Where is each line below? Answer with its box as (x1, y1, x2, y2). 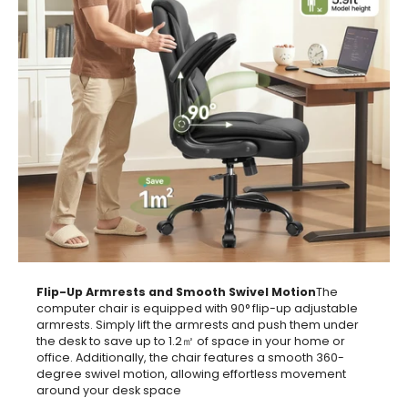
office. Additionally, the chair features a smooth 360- (36, 349, 344, 365)
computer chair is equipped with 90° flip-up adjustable (36, 300, 358, 316)
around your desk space (36, 382, 181, 398)
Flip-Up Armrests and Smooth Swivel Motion (36, 283, 316, 300)
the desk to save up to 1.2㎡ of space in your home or (36, 332, 345, 349)
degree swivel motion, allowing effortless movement (36, 365, 346, 382)
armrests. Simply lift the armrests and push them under (36, 316, 359, 332)
